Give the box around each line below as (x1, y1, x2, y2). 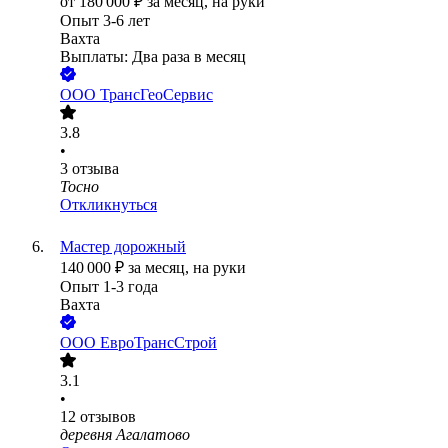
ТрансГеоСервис (100, 86, 213, 104)
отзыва (72, 160, 119, 178)
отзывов (80, 408, 136, 426)
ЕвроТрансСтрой (100, 334, 217, 352)
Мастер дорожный (60, 238, 186, 256)
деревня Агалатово (60, 426, 190, 444)
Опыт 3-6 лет (60, 12, 150, 30)
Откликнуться (60, 196, 157, 214)
